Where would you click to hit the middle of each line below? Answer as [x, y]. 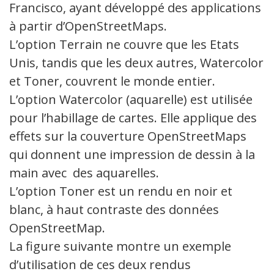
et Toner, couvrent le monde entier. [112, 81]
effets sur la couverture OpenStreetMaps [128, 136]
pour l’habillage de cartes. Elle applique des [133, 117]
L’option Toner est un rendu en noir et [121, 191]
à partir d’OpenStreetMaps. [88, 26]
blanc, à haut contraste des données [114, 209]
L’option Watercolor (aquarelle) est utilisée [131, 99]
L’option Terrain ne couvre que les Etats [124, 44]
